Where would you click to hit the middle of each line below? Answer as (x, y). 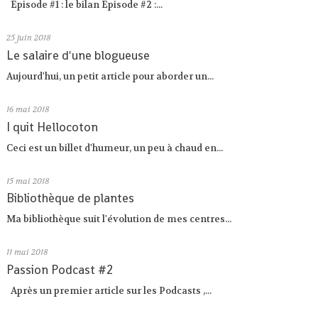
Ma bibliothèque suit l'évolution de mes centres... (119, 219)
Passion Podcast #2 (60, 270)
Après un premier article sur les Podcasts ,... (109, 290)
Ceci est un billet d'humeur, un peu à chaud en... (115, 148)
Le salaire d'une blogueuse (78, 56)
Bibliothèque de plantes (71, 198)
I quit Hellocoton (53, 127)
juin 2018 (34, 38)
